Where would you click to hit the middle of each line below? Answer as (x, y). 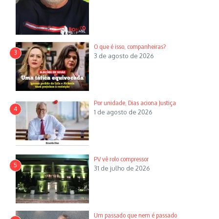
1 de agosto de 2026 (123, 112)
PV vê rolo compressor (122, 159)
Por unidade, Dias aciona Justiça (135, 102)
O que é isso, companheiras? (130, 46)
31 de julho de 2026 (122, 168)
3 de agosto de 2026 (124, 55)
